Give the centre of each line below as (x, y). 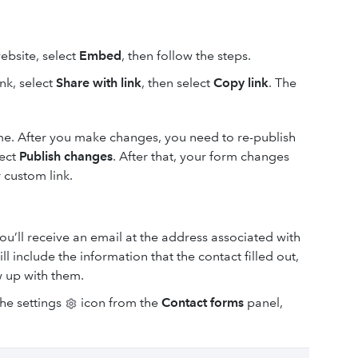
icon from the (119, 302)
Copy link (239, 82)
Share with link (99, 82)
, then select (176, 82)
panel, (265, 302)
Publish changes (66, 156)
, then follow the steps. (186, 55)
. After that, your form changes (201, 156)
